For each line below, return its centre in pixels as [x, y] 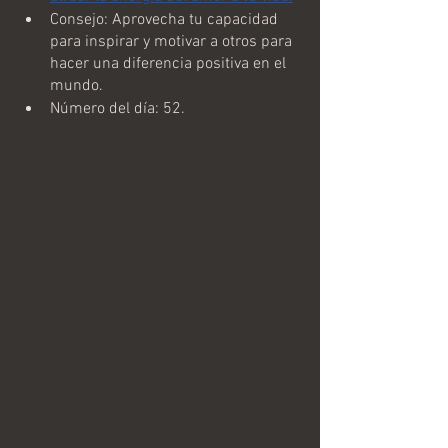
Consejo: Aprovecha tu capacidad [166, 19]
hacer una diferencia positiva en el [170, 63]
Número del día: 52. [117, 108]
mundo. [76, 85]
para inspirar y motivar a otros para [173, 41]
